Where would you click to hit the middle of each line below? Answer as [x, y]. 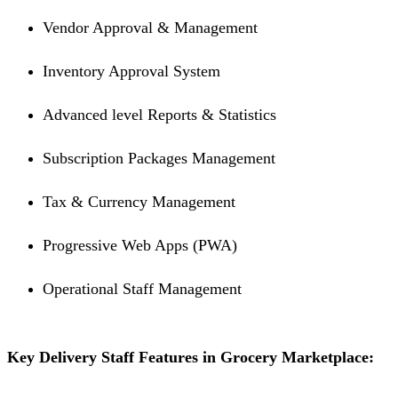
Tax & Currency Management [139, 202]
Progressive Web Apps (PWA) [140, 246]
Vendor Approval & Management [150, 28]
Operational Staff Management [142, 289]
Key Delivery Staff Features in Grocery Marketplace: [191, 358]
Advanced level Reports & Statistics [159, 115]
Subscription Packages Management [159, 159]
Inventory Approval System [131, 72]
